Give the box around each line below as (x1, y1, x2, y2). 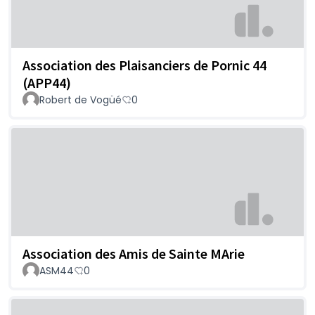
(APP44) (22, 74, 71, 92)
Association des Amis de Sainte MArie (22, 244, 245, 262)
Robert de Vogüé (39, 93, 122, 108)
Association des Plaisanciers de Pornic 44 (22, 56, 266, 75)
